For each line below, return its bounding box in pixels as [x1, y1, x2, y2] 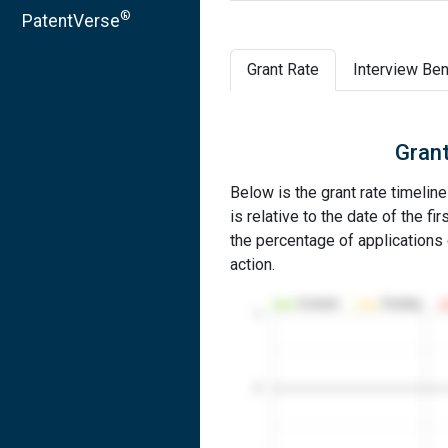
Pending [382, 297, 421, 310]
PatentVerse [22, 10, 120, 31]
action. [230, 255, 275, 274]
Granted [298, 297, 338, 310]
